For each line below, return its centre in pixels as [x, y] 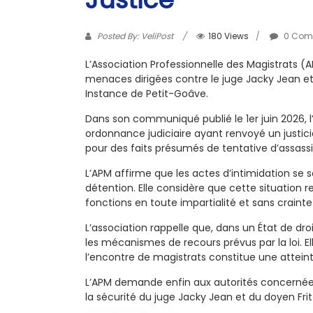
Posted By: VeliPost [135, 36]
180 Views [228, 36]
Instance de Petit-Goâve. [147, 94]
